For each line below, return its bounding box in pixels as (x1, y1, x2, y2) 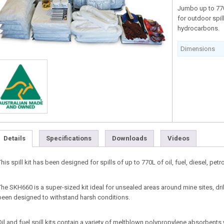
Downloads (112, 134, 147, 142)
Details (3, 134, 25, 142)
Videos (167, 134, 189, 142)
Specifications (46, 134, 91, 142)
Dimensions (180, 45, 215, 52)
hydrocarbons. (177, 24, 220, 32)
